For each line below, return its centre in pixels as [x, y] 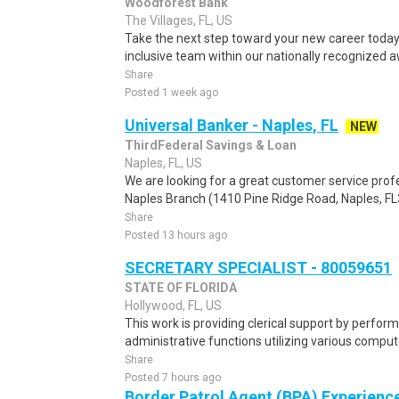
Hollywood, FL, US [173, 305]
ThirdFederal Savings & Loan [211, 145]
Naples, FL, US [163, 163]
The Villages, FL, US [179, 20]
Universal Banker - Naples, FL [232, 125]
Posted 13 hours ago [176, 235]
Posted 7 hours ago [173, 378]
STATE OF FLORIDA [181, 288]
